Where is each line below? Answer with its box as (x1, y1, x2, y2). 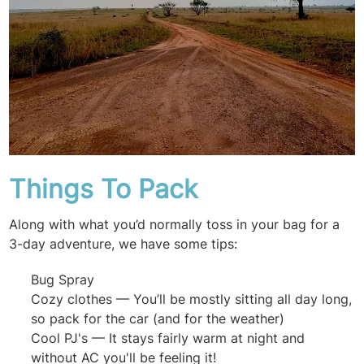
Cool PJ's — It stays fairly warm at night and (31, 330, 305, 347)
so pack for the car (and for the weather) (31, 310, 289, 327)
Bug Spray (31, 271, 99, 288)
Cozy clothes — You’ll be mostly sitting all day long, (31, 291, 353, 308)
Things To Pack (9, 173, 198, 206)
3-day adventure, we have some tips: (9, 236, 238, 253)
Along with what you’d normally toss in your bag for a (9, 216, 340, 233)
